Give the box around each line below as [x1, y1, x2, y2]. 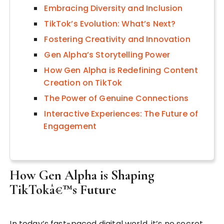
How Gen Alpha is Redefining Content [44, 64, 198, 76]
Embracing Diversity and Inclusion [44, 2, 183, 14]
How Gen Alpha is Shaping [9, 166, 155, 183]
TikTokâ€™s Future [9, 181, 117, 198]
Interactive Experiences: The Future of [44, 107, 198, 119]
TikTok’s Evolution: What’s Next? [44, 17, 176, 29]
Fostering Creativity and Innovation [44, 33, 190, 45]
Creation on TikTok [43, 76, 122, 88]
